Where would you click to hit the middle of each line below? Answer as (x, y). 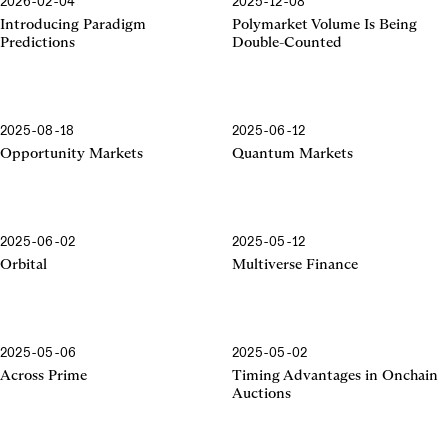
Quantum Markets (292, 153)
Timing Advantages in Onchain (334, 375)
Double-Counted (286, 42)
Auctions (261, 393)
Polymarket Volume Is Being (324, 24)
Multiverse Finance (294, 264)
